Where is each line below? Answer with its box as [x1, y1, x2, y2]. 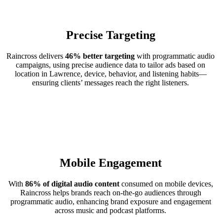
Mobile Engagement [59, 156, 162, 170]
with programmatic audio [135, 51, 215, 60]
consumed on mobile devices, [119, 180, 213, 188]
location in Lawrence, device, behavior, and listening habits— [14, 69, 207, 78]
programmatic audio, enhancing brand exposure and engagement [10, 197, 211, 206]
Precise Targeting [66, 28, 155, 41]
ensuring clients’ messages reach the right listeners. [32, 78, 189, 87]
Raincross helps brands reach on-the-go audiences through [20, 188, 201, 197]
